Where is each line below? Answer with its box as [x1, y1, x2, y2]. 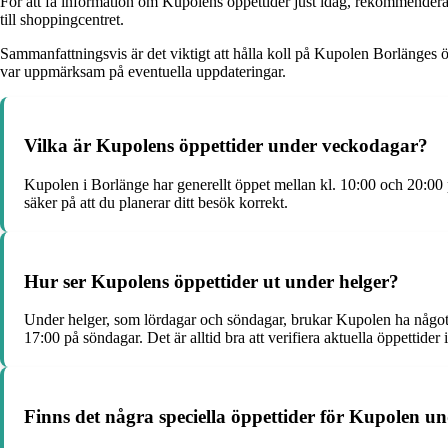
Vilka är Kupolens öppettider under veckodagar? [24, 135, 428, 157]
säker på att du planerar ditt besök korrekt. [24, 194, 288, 211]
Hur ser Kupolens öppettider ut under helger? [24, 270, 399, 292]
